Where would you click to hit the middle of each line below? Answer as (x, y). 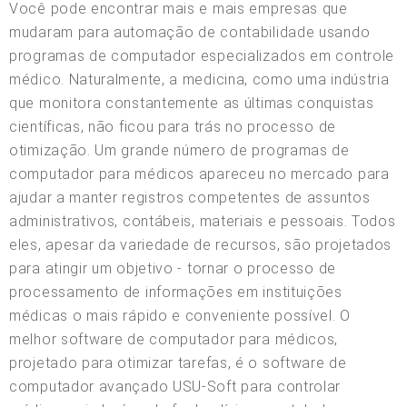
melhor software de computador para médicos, (174, 339)
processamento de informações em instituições (176, 292)
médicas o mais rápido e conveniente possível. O (180, 315)
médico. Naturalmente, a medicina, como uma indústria (199, 79)
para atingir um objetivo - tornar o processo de (173, 268)
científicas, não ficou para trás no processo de (173, 126)
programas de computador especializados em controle (202, 55)
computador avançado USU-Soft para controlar (175, 386)
